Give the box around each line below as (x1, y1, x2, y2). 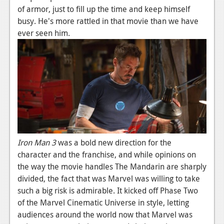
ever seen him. (17, 27, 70, 38)
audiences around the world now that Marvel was (17, 208, 192, 220)
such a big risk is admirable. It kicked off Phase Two (17, 184, 198, 196)
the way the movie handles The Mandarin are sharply (17, 160, 206, 172)
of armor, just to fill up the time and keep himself (17, 3, 190, 14)
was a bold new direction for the (56, 136, 171, 148)
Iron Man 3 (17, 136, 56, 148)
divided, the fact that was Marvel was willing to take (17, 172, 200, 184)
